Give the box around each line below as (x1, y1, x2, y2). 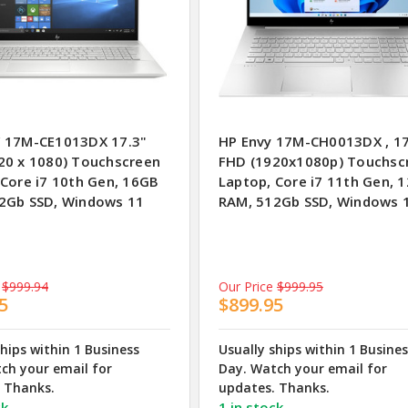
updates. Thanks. (218, 378, 330, 396)
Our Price (218, 278, 273, 295)
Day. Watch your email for (218, 359, 387, 377)
